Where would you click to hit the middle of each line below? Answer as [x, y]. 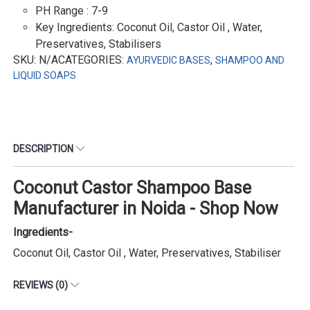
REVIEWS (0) [42, 285]
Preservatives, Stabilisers [98, 44]
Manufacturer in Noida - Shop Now [146, 209]
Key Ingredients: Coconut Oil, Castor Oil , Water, [149, 27]
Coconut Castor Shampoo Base [132, 188]
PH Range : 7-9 [72, 11]
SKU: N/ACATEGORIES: [70, 60]
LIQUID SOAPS [45, 75]
